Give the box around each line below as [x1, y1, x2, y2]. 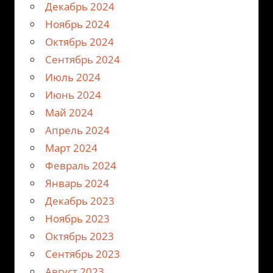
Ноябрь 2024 [44, 16, 110, 31]
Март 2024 [44, 140, 97, 155]
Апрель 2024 [44, 122, 110, 137]
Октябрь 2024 [44, 34, 114, 49]
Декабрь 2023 [44, 193, 115, 208]
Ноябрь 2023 [44, 211, 110, 225]
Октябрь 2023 [44, 229, 114, 243]
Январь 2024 [44, 175, 109, 190]
